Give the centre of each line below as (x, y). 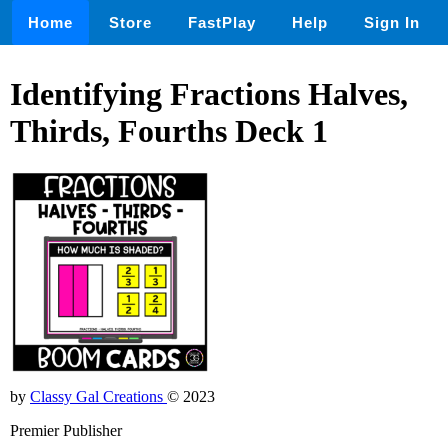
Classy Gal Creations (98, 396)
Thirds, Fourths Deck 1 (169, 131)
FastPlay (222, 22)
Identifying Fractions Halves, (209, 94)
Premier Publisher (66, 430)
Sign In (392, 22)
